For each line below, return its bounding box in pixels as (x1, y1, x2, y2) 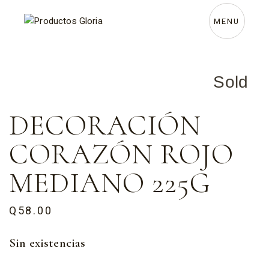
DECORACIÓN (9, 108, 201, 144)
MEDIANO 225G (9, 166, 211, 201)
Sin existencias (9, 235, 86, 251)
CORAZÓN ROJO (9, 137, 234, 172)
